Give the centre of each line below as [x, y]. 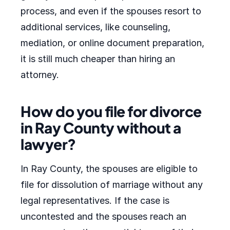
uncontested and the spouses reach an [103, 216]
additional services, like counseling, [95, 27]
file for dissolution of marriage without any [112, 185]
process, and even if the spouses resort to [111, 11]
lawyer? [48, 144]
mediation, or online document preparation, [112, 43]
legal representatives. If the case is [95, 200]
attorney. [40, 75]
